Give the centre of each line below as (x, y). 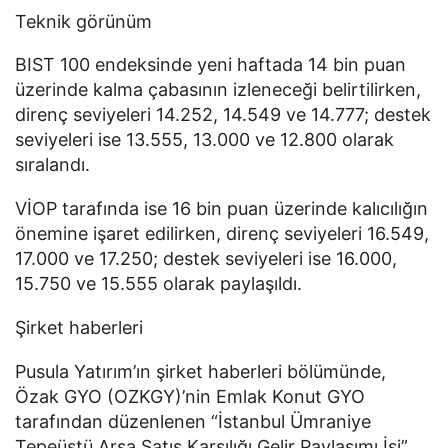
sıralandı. (52, 165)
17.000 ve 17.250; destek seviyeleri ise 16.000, (206, 259)
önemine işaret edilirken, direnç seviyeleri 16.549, (222, 234)
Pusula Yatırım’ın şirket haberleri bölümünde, (200, 371)
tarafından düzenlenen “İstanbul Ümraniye (193, 421)
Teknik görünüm (83, 21)
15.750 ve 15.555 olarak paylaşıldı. (158, 284)
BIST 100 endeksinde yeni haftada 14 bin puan (210, 65)
